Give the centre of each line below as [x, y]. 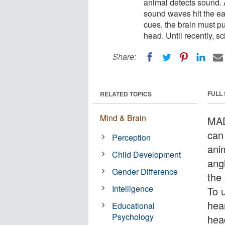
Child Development [147, 154]
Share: [124, 57]
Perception [132, 137]
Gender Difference [145, 171]
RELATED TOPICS [126, 94]
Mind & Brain [123, 118]
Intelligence [133, 188]
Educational [134, 205]
